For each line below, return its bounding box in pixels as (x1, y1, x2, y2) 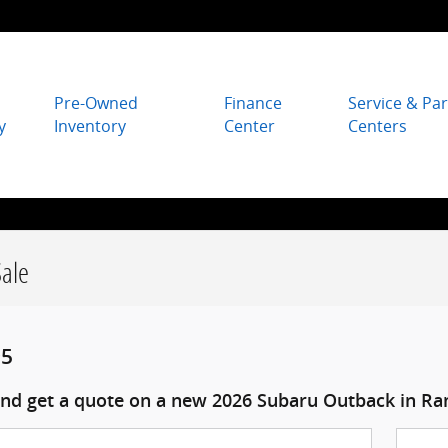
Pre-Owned (54, 92, 139, 115)
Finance (223, 92, 282, 115)
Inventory (54, 115, 127, 138)
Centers (347, 115, 407, 138)
